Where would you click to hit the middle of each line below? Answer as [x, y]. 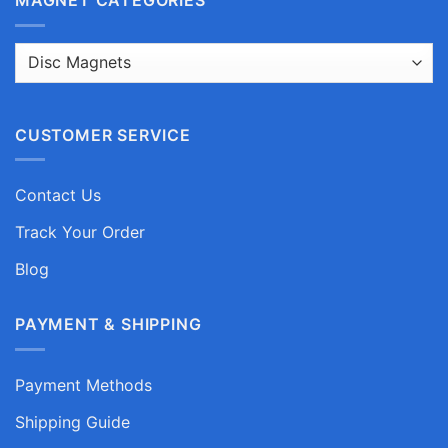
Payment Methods [83, 384]
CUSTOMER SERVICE [103, 134]
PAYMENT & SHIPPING [108, 324]
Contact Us [58, 195]
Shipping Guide [72, 421]
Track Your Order [80, 232]
